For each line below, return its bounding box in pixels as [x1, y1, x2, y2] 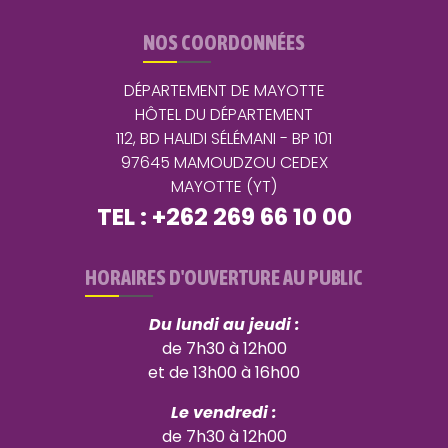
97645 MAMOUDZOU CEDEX [120, 150, 328, 174]
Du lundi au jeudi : [148, 312, 300, 336]
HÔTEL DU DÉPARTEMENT [135, 102, 313, 126]
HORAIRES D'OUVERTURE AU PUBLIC [85, 265, 363, 289]
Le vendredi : [171, 400, 277, 424]
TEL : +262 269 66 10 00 [96, 199, 352, 233]
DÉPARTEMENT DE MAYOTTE [123, 78, 325, 102]
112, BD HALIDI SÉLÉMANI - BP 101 [116, 126, 332, 150]
